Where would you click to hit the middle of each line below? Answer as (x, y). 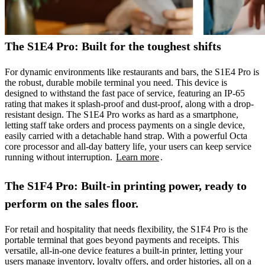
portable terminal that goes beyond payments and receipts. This (122, 240)
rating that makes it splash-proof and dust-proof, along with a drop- (129, 104)
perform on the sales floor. (72, 203)
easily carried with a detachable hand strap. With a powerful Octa (126, 135)
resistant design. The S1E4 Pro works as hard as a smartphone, (122, 114)
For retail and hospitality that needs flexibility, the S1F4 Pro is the (126, 229)
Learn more (138, 157)
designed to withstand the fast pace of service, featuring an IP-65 (125, 93)
